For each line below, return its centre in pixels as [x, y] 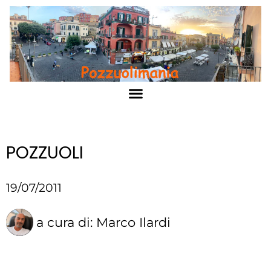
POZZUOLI [45, 152]
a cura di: [66, 222]
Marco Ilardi [133, 222]
